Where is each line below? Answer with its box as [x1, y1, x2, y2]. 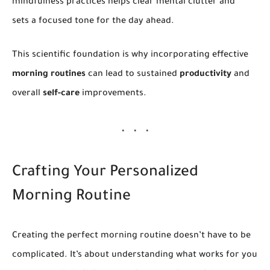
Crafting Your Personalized [12, 165, 198, 182]
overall [12, 89, 43, 99]
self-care [43, 89, 80, 99]
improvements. [80, 89, 146, 99]
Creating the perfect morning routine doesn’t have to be [12, 231, 251, 241]
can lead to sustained [86, 70, 180, 80]
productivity [180, 70, 231, 80]
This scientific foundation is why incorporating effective [12, 51, 248, 61]
